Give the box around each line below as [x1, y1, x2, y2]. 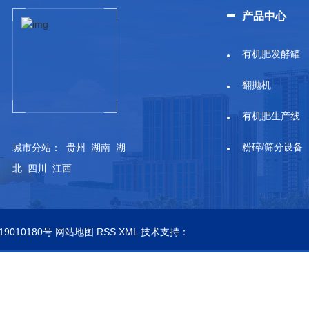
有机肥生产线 [242, 110, 300, 122]
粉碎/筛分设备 [242, 141, 303, 153]
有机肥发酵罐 [242, 48, 300, 60]
